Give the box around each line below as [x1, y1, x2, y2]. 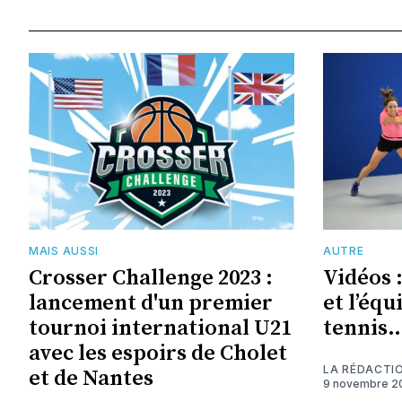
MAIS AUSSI [29, 244, 99, 258]
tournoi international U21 [29, 315, 292, 343]
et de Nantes [29, 365, 153, 393]
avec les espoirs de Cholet [29, 340, 287, 368]
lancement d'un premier [29, 290, 273, 318]
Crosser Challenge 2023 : [29, 265, 273, 293]
